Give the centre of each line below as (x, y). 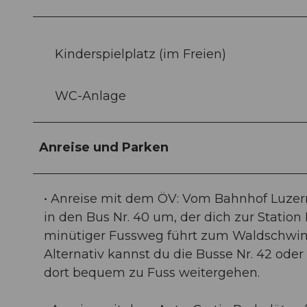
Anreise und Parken (104, 147)
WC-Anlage (90, 96)
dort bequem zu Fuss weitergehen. (152, 272)
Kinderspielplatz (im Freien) (140, 54)
